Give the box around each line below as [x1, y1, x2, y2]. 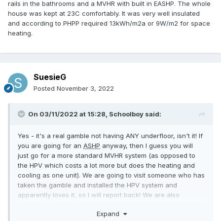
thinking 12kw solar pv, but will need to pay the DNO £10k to [18, 201, 201, 209]
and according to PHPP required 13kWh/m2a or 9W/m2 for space [8, 19, 210, 28]
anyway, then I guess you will [100, 142, 193, 150]
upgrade [18, 211, 46, 219]
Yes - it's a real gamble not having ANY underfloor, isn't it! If [18, 132, 203, 140]
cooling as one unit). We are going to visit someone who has [18, 171, 205, 180]
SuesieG [34, 72, 66, 82]
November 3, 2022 [57, 84, 114, 93]
